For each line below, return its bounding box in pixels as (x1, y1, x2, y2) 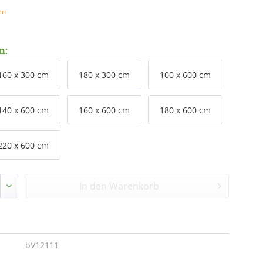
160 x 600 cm (78, 104, 130, 116)
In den (79, 180, 109, 193)
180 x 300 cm (78, 69, 130, 80)
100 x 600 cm (159, 69, 211, 80)
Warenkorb (109, 180, 159, 193)
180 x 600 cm (159, 104, 211, 116)
